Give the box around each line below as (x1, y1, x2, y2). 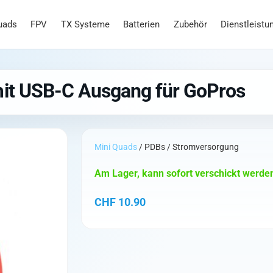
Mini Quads (94, 142, 137, 152)
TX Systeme (60, 19, 110, 30)
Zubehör (173, 19, 207, 30)
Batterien (123, 19, 160, 30)
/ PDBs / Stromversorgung (137, 142, 239, 152)
